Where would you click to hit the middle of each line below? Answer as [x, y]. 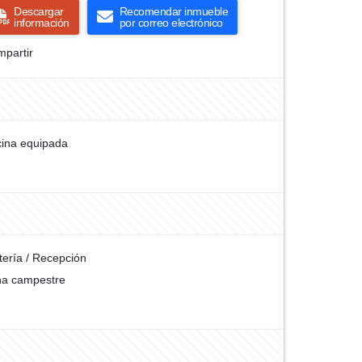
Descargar [39, 11]
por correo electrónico [171, 23]
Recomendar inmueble [173, 11]
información [42, 23]
